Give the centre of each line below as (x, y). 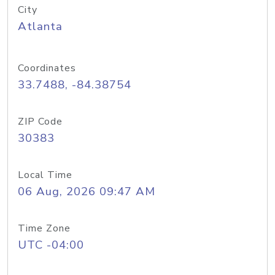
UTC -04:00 (51, 245)
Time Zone (44, 228)
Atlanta (40, 26)
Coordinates (47, 68)
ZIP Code (40, 122)
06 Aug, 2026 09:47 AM (87, 192)
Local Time (45, 175)
